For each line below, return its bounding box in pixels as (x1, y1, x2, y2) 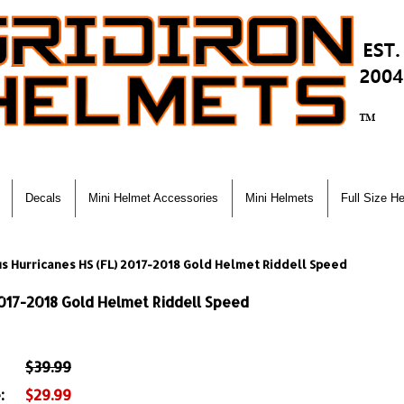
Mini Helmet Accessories (88, 191, 218, 205)
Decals (25, 191, 61, 205)
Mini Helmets (245, 191, 314, 205)
